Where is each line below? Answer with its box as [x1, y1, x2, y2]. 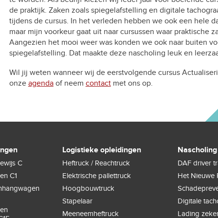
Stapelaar [62, 197, 93, 205]
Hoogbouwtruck [62, 184, 115, 193]
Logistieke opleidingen [62, 145, 142, 155]
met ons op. [110, 78, 153, 88]
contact [85, 78, 111, 88]
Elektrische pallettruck [62, 171, 131, 180]
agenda [28, 78, 54, 88]
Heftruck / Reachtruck [62, 159, 130, 167]
